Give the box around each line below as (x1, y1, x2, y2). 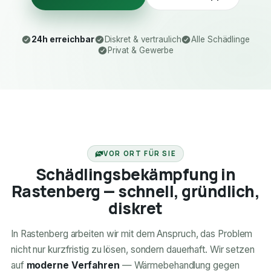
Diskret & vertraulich (104, 34, 181, 45)
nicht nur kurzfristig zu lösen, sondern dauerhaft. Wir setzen (10, 244, 255, 256)
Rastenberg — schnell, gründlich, (11, 180, 260, 203)
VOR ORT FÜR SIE (103, 149, 177, 158)
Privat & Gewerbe (107, 45, 174, 56)
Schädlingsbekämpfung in (35, 163, 236, 186)
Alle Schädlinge (191, 34, 250, 45)
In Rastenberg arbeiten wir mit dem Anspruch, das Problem (10, 228, 253, 240)
